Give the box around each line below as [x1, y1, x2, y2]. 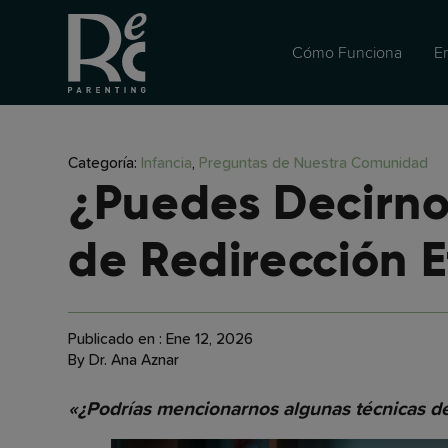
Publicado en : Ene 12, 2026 [68, 332, 253, 348]
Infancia [141, 156, 192, 172]
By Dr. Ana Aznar [68, 353, 179, 369]
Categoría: [68, 156, 141, 172]
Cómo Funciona [291, 43, 402, 62]
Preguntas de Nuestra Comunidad [199, 156, 428, 172]
